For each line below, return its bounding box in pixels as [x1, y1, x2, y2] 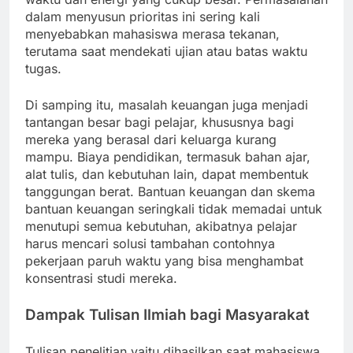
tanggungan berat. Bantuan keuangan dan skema [25, 184, 315, 200]
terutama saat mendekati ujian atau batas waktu [25, 43, 307, 60]
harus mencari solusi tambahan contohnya [25, 236, 275, 252]
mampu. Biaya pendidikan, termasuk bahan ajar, [25, 149, 310, 165]
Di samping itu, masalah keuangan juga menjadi [25, 97, 308, 113]
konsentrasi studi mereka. [25, 270, 177, 287]
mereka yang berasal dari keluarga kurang [25, 132, 277, 148]
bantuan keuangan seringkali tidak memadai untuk [25, 201, 322, 217]
